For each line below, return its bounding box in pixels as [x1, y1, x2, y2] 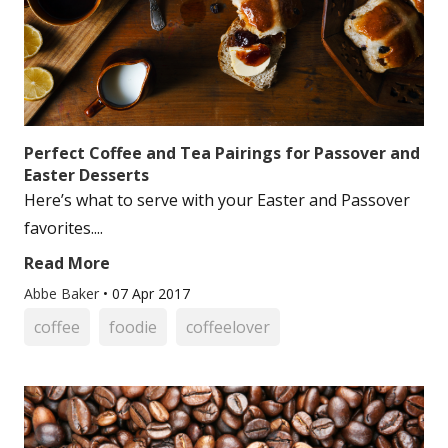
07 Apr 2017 [112, 284, 190, 303]
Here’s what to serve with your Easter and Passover [24, 189, 410, 211]
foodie [109, 316, 157, 338]
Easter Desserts [24, 164, 149, 186]
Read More [24, 252, 110, 274]
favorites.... [24, 217, 103, 239]
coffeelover [186, 316, 270, 338]
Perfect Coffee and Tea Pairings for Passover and [24, 142, 420, 164]
